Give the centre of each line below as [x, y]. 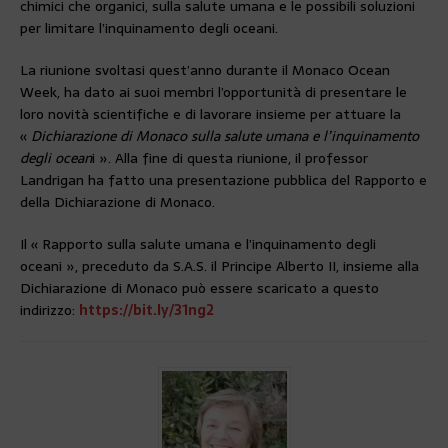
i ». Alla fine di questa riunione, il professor [230, 157]
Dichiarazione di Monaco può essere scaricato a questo [199, 287]
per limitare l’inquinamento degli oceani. [149, 27]
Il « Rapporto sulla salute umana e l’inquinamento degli [198, 243]
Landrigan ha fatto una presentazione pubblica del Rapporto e [223, 179]
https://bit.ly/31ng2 [146, 309]
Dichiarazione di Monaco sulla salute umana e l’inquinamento [225, 135]
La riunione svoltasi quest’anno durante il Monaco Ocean [205, 69]
